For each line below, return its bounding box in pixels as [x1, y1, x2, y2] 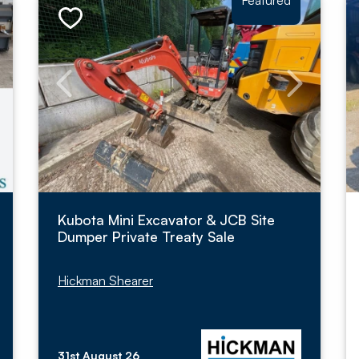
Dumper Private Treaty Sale [58, 228, 235, 245]
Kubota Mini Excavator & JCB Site [58, 211, 275, 228]
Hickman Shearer [58, 272, 153, 288]
